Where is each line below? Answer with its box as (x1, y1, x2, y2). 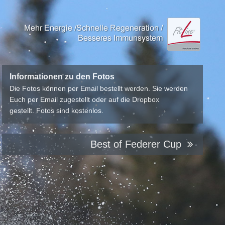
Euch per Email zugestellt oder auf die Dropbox (10, 95, 160, 104)
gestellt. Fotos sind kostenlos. (10, 106, 104, 115)
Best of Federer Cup (90, 139, 185, 150)
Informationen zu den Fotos (10, 72, 115, 81)
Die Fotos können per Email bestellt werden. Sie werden (10, 84, 188, 93)
